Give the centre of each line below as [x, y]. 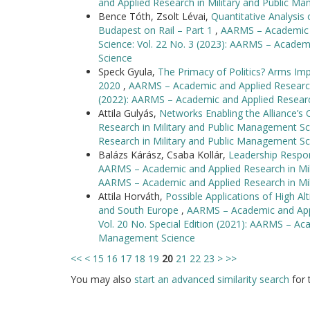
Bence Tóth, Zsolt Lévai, [155, 16]
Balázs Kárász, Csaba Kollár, [163, 155]
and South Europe [140, 210]
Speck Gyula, [128, 72]
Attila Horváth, [132, 196]
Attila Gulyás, [129, 113]
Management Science [147, 238]
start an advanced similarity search [212, 279]
